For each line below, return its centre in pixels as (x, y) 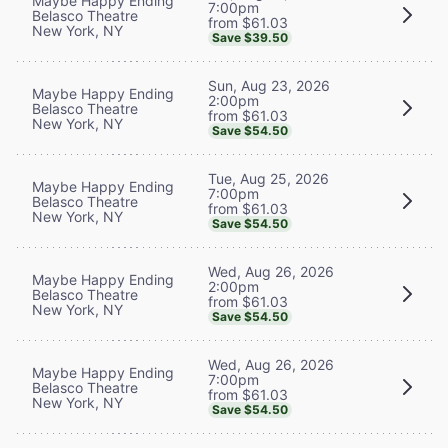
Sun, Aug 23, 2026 (269, 85)
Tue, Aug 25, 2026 (268, 178)
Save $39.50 (250, 37)
